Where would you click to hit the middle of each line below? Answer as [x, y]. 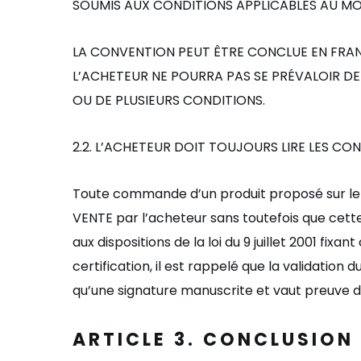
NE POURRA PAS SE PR [220, 76]
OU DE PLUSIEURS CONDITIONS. [169, 100]
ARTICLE [123, 340]
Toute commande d [135, 194]
